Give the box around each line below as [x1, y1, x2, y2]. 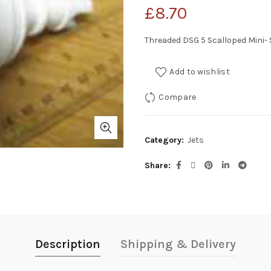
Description [35, 237, 100, 252]
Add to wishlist [169, 67, 230, 77]
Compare [158, 92, 197, 102]
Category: [145, 135, 186, 146]
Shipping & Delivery [120, 237, 236, 252]
